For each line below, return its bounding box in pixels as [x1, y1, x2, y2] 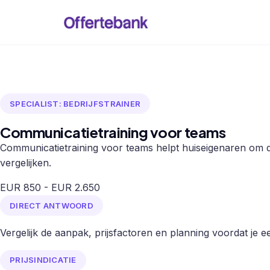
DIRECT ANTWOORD [10, 200, 93, 210]
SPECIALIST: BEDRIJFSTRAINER [10, 98, 141, 108]
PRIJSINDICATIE [10, 255, 77, 265]
